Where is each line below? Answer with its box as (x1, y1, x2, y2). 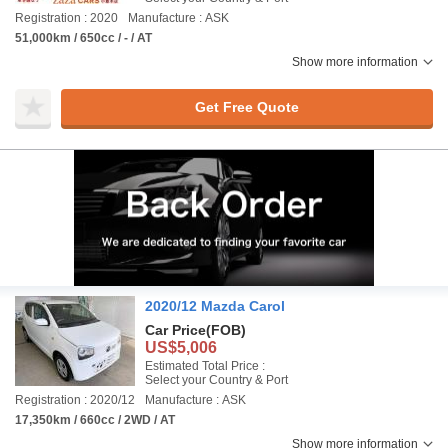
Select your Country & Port (145, 373, 288, 387)
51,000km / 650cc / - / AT (15, 31, 152, 45)
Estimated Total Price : (145, 359, 265, 373)
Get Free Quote (194, 98, 299, 115)
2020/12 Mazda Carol (145, 298, 285, 314)
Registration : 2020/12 (15, 393, 135, 407)
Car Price (145, 322, 206, 338)
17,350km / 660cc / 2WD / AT (15, 413, 175, 427)
